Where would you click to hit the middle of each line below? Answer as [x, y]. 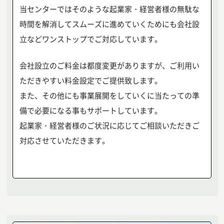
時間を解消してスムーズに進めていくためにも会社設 [109, 24]
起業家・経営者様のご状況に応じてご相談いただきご [109, 125]
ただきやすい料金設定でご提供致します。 [90, 80]
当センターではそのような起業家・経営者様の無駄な [109, 9]
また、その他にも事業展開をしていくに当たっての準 [109, 95]
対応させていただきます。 [64, 140]
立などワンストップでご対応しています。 [90, 39]
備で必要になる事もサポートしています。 [90, 110]
